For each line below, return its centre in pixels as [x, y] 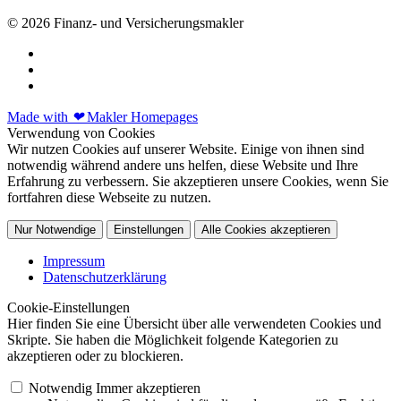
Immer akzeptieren [148, 388]
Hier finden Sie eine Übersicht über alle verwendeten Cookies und [194, 324]
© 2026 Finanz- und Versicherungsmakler [125, 23]
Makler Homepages [141, 117]
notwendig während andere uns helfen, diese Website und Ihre [183, 166]
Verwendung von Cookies [81, 133]
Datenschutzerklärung [105, 277]
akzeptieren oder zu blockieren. [95, 356]
